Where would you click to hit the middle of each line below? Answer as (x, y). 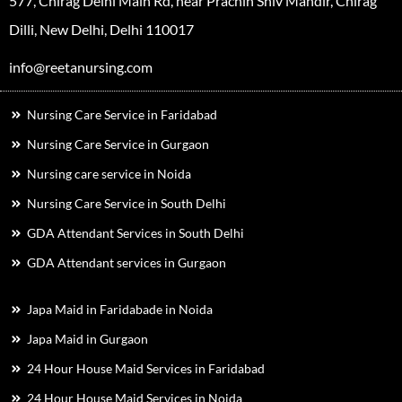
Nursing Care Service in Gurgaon (118, 144)
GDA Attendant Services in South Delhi (135, 232)
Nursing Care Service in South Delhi (127, 203)
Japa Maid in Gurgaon (87, 338)
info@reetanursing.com (81, 66)
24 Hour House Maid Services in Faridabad (146, 368)
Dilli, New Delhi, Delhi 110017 (101, 29)
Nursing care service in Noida (109, 173)
